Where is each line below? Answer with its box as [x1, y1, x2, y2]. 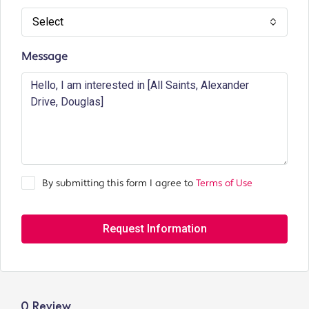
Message [21, 50, 68, 64]
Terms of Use [196, 177, 252, 190]
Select [32, 15, 63, 29]
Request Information [102, 222, 207, 236]
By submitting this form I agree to [42, 177, 196, 190]
